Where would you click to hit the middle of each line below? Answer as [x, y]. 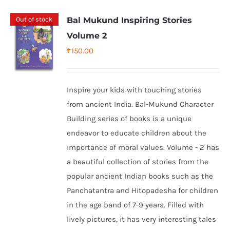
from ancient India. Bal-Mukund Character [140, 104]
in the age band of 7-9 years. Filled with [136, 205]
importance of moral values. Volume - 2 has [143, 147]
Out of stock [34, 19]
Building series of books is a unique [129, 119]
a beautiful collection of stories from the [138, 162]
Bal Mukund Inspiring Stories [130, 20]
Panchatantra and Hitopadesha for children [143, 190]
